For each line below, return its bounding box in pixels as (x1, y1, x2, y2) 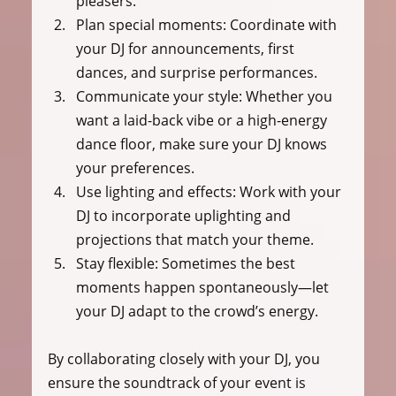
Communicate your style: (75, 87, 242, 107)
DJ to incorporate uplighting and (75, 206, 294, 226)
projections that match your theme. (75, 230, 314, 250)
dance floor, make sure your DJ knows (75, 134, 331, 155)
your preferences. (75, 158, 194, 179)
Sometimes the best (157, 254, 299, 274)
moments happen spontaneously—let (75, 278, 332, 298)
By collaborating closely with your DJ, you (47, 349, 324, 369)
